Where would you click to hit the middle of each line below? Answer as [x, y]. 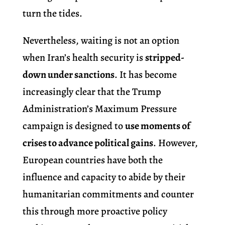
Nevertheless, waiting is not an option [101, 41]
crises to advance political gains [88, 143]
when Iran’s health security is [84, 58]
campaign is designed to [74, 126]
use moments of [157, 126]
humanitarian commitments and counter [108, 194]
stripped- [164, 58]
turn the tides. [52, 14]
